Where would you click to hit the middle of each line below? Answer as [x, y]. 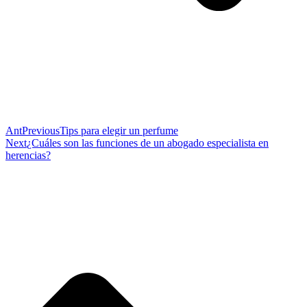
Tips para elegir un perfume [119, 131]
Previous [41, 131]
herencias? [28, 156]
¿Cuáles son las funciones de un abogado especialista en [148, 143]
